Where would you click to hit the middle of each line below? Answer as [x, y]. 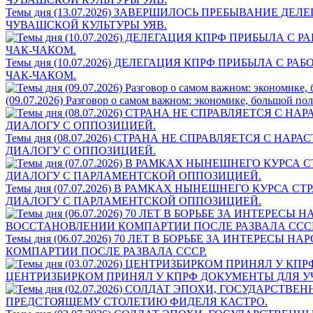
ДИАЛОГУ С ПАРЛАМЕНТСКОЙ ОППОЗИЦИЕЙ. [133, 201]
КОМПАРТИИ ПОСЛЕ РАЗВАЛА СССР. [106, 251]
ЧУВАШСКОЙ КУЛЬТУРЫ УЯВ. [86, 24]
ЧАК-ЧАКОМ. [41, 75]
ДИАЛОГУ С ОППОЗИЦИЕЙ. [81, 150]
